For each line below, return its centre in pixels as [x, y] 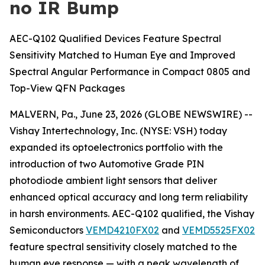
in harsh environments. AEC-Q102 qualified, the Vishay [132, 214]
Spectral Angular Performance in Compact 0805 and [130, 72]
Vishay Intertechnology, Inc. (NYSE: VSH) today [118, 131]
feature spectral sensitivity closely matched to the [123, 247]
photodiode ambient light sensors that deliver [113, 180]
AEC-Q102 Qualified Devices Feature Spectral [115, 38]
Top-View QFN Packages [67, 88]
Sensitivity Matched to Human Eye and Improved [122, 55]
